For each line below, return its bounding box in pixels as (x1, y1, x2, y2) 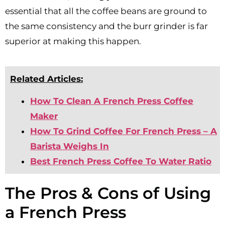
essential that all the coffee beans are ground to (5, 6, 207, 17)
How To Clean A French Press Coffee (30, 96, 193, 106)
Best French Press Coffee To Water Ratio (30, 156, 211, 167)
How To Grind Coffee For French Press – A (30, 126, 217, 137)
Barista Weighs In (30, 141, 109, 152)
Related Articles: (10, 73, 83, 84)
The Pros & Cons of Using (5, 183, 211, 203)
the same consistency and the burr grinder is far (5, 21, 208, 32)
